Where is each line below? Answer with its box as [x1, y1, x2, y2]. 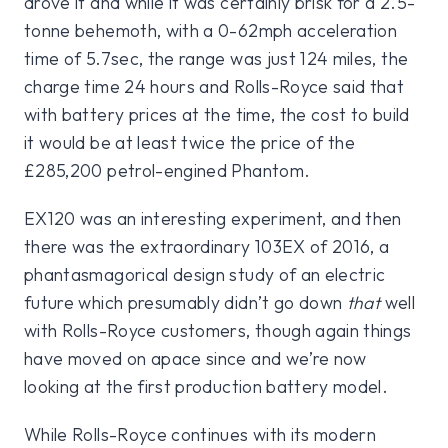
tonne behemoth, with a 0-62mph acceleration [24, 19, 398, 43]
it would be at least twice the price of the [24, 131, 356, 155]
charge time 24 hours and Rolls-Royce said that [24, 75, 405, 99]
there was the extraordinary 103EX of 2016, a [24, 235, 390, 259]
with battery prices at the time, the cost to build [24, 103, 410, 127]
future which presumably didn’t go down [24, 291, 347, 315]
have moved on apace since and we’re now [24, 347, 367, 371]
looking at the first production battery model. [24, 375, 389, 399]
